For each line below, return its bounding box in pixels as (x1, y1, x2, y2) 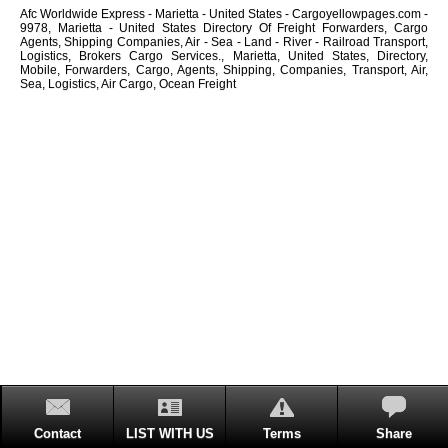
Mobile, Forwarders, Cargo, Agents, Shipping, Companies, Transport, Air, (20, 62, 428, 77)
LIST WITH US (125, 426, 214, 441)
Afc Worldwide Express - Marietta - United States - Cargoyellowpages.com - (20, 6, 428, 21)
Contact (34, 426, 81, 441)
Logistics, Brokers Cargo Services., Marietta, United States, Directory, (20, 48, 428, 63)
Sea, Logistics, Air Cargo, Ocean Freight (20, 76, 236, 91)
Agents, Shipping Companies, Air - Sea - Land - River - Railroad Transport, (20, 34, 428, 49)
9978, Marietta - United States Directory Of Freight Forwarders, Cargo (20, 20, 428, 35)
